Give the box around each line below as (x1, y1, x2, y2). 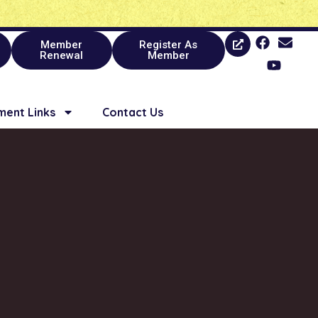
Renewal (40, 49, 84, 62)
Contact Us (102, 104, 163, 119)
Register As (139, 38, 198, 51)
